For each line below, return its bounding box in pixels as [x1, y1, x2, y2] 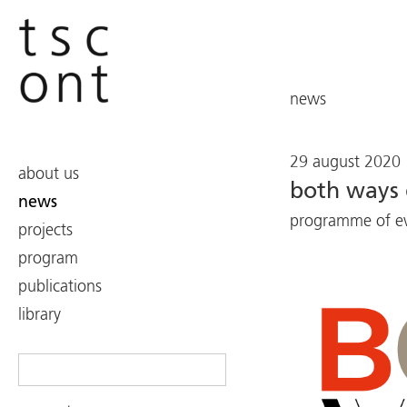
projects [18, 223, 73, 239]
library [18, 307, 61, 323]
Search [17, 358, 64, 374]
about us [18, 166, 79, 183]
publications [18, 279, 102, 295]
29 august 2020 [289, 154, 401, 171]
